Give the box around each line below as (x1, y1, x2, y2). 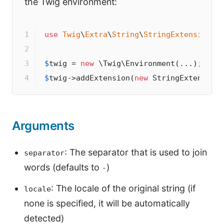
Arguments (12, 118, 74, 133)
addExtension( (75, 74, 134, 82)
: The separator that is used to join (64, 146, 207, 157)
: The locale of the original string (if (51, 182, 195, 193)
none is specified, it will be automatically (24, 197, 190, 208)
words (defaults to (24, 161, 102, 172)
